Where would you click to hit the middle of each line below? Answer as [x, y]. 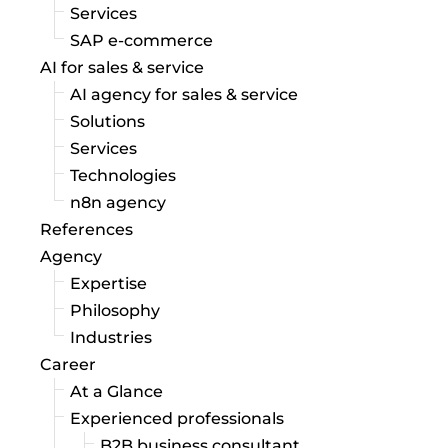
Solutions [107, 122]
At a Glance [116, 392]
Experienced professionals [177, 419]
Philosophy [115, 311]
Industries [111, 338]
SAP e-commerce [141, 41]
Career [68, 365]
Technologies [123, 176]
